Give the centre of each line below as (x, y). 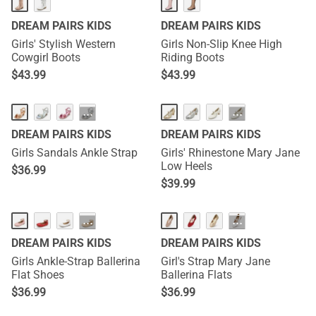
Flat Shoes (38, 275)
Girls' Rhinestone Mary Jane (230, 153)
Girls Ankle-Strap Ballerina (76, 261)
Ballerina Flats (196, 275)
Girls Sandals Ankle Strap (74, 153)
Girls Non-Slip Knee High (221, 44)
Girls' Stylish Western (63, 44)
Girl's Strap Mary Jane (215, 261)
